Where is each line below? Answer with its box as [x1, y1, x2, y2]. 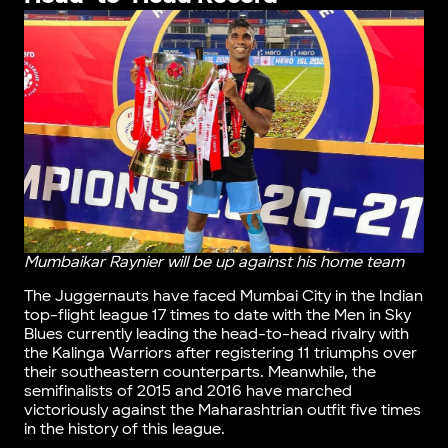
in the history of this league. [23, 420, 229, 440]
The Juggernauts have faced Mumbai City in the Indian [23, 287, 423, 307]
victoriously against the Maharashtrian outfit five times [23, 401, 421, 421]
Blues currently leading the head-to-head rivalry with [23, 325, 409, 345]
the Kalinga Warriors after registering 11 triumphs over [23, 344, 417, 364]
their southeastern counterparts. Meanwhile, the [23, 363, 376, 383]
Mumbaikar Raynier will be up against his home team [23, 253, 408, 273]
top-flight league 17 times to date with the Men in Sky [23, 306, 411, 326]
